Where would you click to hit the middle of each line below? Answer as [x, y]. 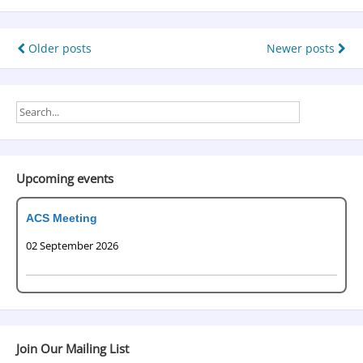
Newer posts [302, 49]
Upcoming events [64, 178]
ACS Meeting [61, 218]
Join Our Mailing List [72, 348]
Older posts [58, 49]
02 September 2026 [72, 246]
